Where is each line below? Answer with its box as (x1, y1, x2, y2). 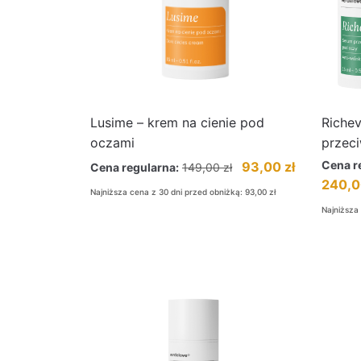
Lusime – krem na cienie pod (90, 114, 264, 131)
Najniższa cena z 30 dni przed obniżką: (90, 187, 245, 197)
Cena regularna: (90, 160, 179, 174)
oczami (90, 135, 135, 151)
